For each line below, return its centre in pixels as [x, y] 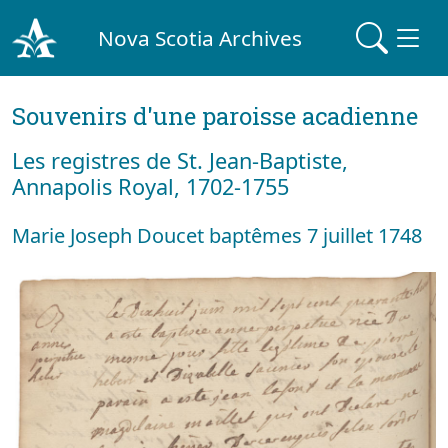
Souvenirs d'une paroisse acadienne [215, 116]
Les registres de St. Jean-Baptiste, [180, 160]
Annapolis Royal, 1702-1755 [150, 186]
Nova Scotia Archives [200, 37]
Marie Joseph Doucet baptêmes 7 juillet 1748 [217, 235]
